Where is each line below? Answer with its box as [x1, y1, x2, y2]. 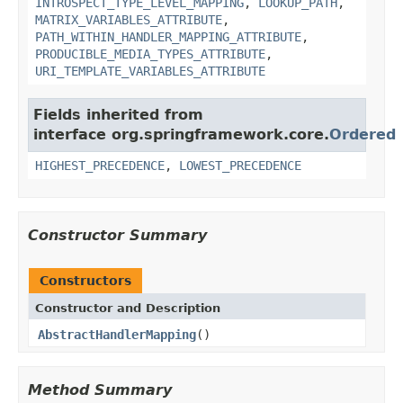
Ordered [329, 125, 396, 143]
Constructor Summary [28, 226, 207, 244]
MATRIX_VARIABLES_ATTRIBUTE [35, 12, 222, 27]
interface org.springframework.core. [33, 125, 329, 143]
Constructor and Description [35, 300, 220, 315]
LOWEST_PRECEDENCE [179, 157, 301, 173]
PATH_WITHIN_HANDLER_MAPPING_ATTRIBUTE [35, 29, 301, 44]
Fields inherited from [33, 105, 203, 123]
